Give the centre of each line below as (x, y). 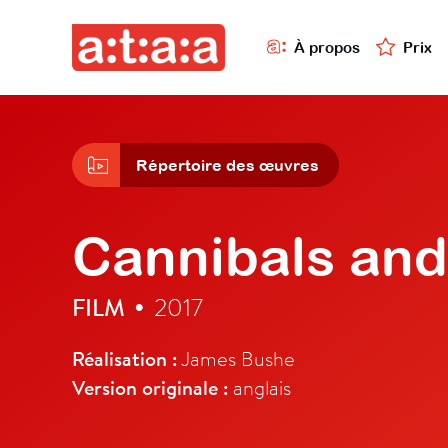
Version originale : (150, 388)
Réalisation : (124, 359)
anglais (259, 387)
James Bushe (236, 358)
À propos (327, 47)
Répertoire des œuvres (227, 165)
